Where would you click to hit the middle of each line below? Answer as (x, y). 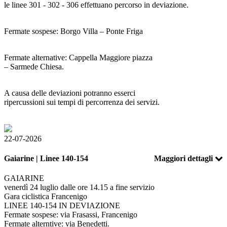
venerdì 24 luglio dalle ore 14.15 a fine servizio (79, 187)
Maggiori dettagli (183, 159)
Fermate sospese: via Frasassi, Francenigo (71, 215)
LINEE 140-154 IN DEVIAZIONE (62, 206)
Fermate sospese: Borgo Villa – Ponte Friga (73, 31)
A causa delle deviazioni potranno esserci (70, 93)
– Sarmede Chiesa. (34, 66)
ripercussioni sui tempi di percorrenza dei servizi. (82, 102)
